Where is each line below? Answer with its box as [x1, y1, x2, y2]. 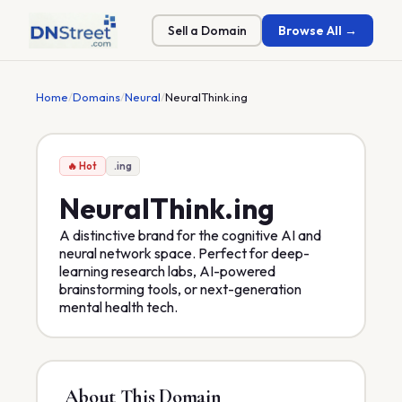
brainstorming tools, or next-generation [58, 279, 301, 298]
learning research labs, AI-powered [58, 261, 275, 280]
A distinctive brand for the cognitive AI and [58, 225, 321, 244]
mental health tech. [58, 297, 178, 316]
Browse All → [278, 22, 357, 39]
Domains [73, 90, 120, 104]
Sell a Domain [167, 22, 247, 39]
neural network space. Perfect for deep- [58, 243, 310, 262]
